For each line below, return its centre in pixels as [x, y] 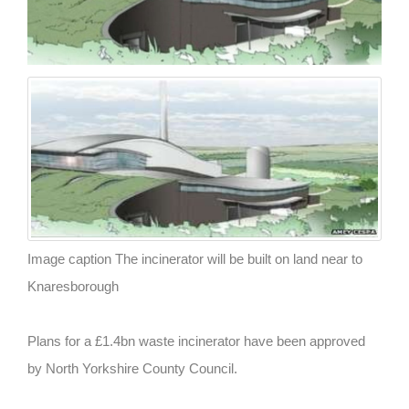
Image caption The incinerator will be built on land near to [195, 259]
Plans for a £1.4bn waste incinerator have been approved [196, 341]
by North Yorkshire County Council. [132, 369]
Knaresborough [73, 287]
